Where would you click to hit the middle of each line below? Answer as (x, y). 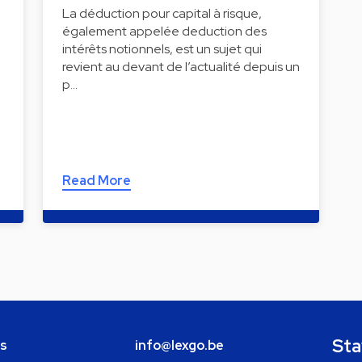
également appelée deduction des (164, 31)
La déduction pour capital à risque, (162, 13)
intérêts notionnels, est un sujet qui (162, 48)
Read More (96, 180)
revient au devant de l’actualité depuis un (181, 66)
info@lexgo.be (179, 345)
